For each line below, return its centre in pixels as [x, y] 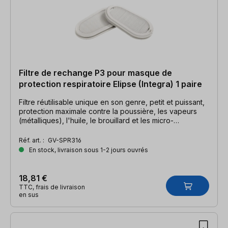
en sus [29, 194]
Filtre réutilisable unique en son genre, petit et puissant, [112, 102]
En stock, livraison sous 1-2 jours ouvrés [88, 150]
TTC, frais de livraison [52, 187]
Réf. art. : [32, 140]
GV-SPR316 [65, 140]
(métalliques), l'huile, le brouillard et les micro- [96, 120]
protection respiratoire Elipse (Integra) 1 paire [110, 84]
